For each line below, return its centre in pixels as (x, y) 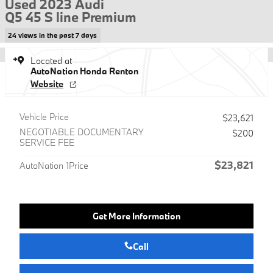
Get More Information (136, 216)
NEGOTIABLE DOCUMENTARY (81, 132)
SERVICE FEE (47, 142)
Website (47, 83)
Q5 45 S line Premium (71, 17)
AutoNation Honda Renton (84, 71)
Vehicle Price (44, 116)
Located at (51, 60)
